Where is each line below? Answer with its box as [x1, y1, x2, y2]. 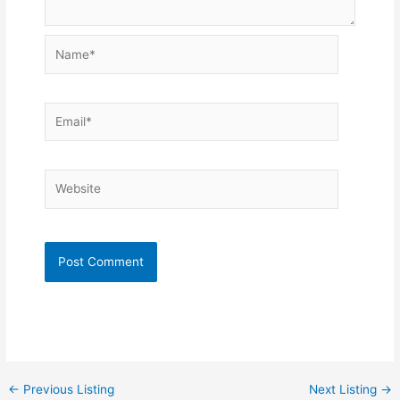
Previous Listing [20, 381, 115, 396]
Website [44, 171, 90, 186]
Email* [44, 103, 81, 118]
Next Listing [308, 381, 380, 396]
